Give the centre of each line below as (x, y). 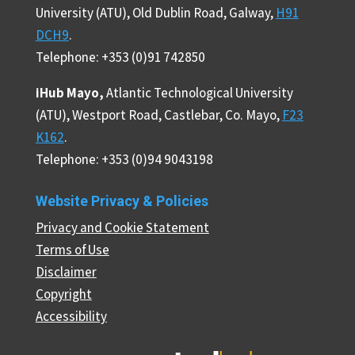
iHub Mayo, (69, 93)
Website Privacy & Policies (122, 201)
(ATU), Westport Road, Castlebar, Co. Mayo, (158, 115)
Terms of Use (72, 250)
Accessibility (71, 317)
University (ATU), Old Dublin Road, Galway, (155, 13)
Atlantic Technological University (199, 93)
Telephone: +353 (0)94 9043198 (124, 160)
